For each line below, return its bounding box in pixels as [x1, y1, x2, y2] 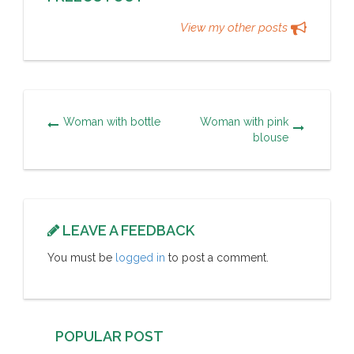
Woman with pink [200, 115, 289, 128]
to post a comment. [165, 250, 269, 264]
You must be [47, 250, 115, 264]
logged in [115, 250, 165, 264]
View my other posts [180, 20, 291, 35]
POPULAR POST [55, 327, 164, 345]
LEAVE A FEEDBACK [59, 221, 194, 239]
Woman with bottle [63, 115, 160, 128]
